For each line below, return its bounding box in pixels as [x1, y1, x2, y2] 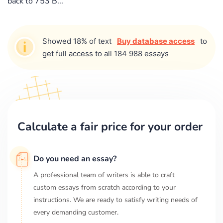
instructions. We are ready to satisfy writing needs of [33, 195, 198, 205]
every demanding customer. [33, 207, 118, 217]
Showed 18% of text [42, 36, 113, 46]
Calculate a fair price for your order [17, 118, 203, 134]
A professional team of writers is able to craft [33, 170, 175, 180]
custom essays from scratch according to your [33, 182, 176, 192]
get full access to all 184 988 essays [42, 48, 169, 58]
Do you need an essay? [33, 153, 116, 164]
